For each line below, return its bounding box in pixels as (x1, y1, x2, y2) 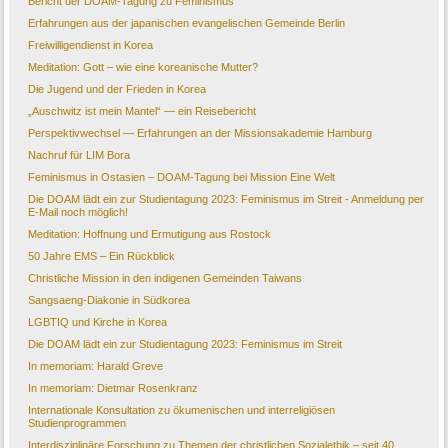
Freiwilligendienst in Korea (28, 39, 154, 52)
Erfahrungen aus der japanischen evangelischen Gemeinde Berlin (28, 17, 346, 30)
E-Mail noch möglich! (28, 206, 129, 219)
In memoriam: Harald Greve (28, 360, 164, 373)
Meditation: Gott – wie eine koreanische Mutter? (28, 61, 259, 74)
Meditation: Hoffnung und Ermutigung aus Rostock (28, 228, 272, 241)
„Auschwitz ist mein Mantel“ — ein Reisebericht (28, 105, 257, 118)
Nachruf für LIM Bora (28, 149, 131, 162)
